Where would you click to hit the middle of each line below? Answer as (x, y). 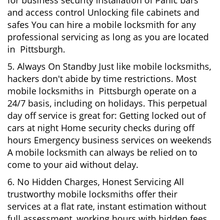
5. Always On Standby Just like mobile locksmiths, (109, 66)
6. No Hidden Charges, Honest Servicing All (96, 182)
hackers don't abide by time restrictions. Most (102, 79)
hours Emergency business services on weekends (110, 140)
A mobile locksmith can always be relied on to (102, 152)
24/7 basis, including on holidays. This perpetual (107, 103)
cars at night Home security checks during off (101, 128)
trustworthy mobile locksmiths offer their (92, 194)
